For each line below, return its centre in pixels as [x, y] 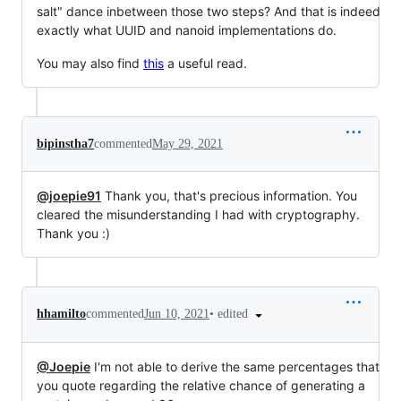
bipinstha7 [65, 143]
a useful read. [205, 63]
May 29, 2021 [188, 143]
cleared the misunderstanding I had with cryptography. [198, 214]
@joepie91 [69, 195]
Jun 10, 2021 [177, 314]
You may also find [90, 63]
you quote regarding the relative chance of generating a [201, 385]
